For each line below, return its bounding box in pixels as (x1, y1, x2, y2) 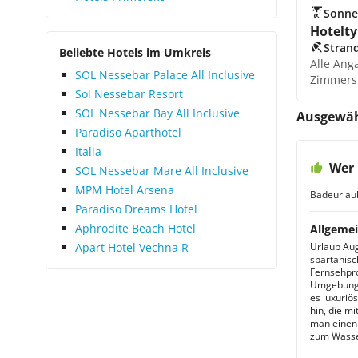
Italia (75, 144, 101, 159)
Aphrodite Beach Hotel (75, 221, 196, 236)
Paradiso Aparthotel (75, 125, 181, 140)
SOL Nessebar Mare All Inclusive (75, 163, 249, 178)
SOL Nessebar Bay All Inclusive (75, 105, 240, 121)
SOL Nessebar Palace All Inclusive (75, 67, 255, 82)
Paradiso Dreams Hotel (75, 201, 197, 217)
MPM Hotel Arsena (75, 182, 174, 197)
